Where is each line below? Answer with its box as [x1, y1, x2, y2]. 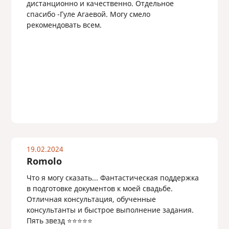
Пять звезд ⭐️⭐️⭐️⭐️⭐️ [26, 216, 93, 225]
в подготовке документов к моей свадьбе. [26, 184, 173, 193]
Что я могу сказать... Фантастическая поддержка [26, 173, 199, 182]
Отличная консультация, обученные [26, 194, 156, 204]
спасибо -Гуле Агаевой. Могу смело [26, 9, 150, 19]
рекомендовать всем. [26, 20, 104, 30]
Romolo [26, 155, 62, 167]
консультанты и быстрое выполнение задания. [26, 205, 194, 215]
